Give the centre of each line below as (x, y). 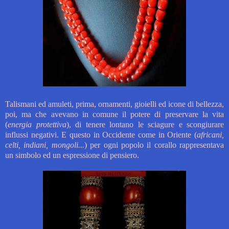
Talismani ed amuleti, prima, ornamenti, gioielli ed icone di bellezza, (114, 104)
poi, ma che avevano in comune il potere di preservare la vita (114, 114)
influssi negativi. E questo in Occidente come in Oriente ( (101, 135)
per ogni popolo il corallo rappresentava (157, 145)
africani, (210, 135)
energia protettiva (37, 125)
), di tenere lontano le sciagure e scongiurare (145, 125)
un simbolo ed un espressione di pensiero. (72, 155)
